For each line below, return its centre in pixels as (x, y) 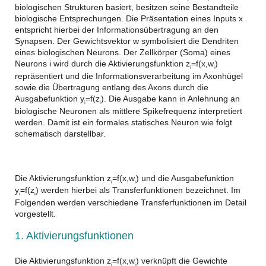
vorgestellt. (35, 214)
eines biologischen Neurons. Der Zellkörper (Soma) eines (123, 52)
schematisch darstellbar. (60, 133)
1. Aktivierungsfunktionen (74, 236)
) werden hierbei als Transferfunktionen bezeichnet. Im (138, 190)
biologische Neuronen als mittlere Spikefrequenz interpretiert (129, 111)
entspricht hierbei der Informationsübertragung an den (117, 30)
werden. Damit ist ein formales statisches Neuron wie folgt (123, 122)
